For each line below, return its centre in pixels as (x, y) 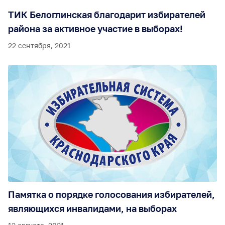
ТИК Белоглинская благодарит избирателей (107, 14)
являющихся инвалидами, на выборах (92, 208)
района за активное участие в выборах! (95, 28)
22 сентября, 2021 (39, 45)
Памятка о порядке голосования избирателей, (111, 194)
